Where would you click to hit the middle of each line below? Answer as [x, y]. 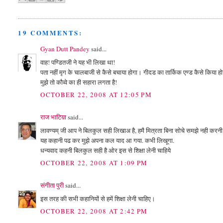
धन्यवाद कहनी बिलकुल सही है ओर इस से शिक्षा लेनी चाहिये [106, 150]
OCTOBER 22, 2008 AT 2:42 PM [94, 211]
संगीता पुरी [53, 185]
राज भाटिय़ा [54, 117]
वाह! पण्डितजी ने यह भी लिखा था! [78, 62]
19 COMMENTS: [50, 33]
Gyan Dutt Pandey [65, 49]
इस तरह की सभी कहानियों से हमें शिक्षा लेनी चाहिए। [98, 198]
